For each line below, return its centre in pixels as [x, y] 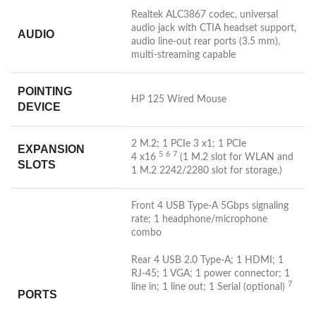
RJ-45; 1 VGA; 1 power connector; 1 [211, 274]
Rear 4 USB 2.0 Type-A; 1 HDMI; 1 [207, 261]
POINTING [45, 92]
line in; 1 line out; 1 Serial [187, 287]
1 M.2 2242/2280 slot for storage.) [207, 171]
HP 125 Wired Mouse [179, 100]
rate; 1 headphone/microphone [199, 220]
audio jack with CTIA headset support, [214, 29]
